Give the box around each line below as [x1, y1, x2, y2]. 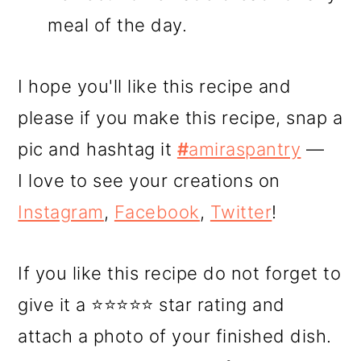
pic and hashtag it [18, 139, 177, 160]
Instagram [18, 201, 104, 223]
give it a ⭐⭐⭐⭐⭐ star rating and [18, 294, 285, 316]
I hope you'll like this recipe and [18, 76, 292, 98]
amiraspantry [189, 139, 301, 160]
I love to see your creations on [18, 170, 280, 192]
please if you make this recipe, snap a [18, 107, 343, 129]
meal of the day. [48, 15, 188, 36]
